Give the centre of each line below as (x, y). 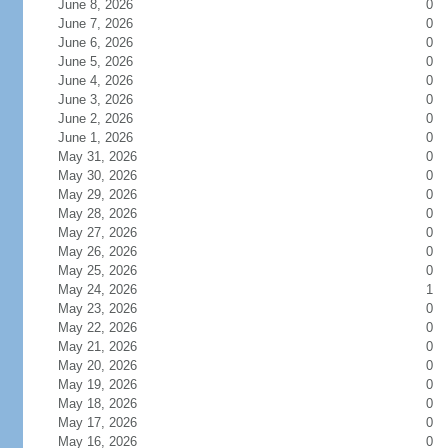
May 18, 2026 (109, 403)
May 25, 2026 (109, 270)
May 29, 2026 (109, 194)
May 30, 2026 (109, 175)
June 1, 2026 (107, 137)
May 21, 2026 (109, 346)
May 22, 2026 (109, 327)
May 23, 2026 (109, 308)
